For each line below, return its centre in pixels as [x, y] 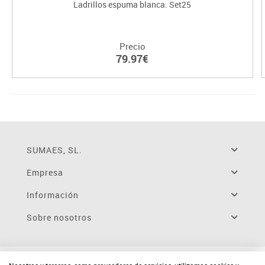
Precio [132, 46]
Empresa [45, 173]
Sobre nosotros [59, 218]
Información [52, 195]
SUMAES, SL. [54, 150]
